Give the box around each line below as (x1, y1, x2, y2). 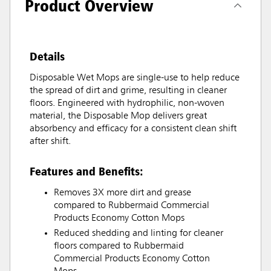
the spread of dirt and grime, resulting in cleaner (30, 85, 227, 96)
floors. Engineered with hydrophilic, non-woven (30, 98, 224, 108)
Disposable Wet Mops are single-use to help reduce (30, 73, 240, 83)
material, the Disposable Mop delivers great (30, 111, 207, 121)
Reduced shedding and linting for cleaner (54, 228, 223, 238)
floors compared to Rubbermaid (54, 241, 184, 251)
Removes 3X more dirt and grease (54, 188, 191, 198)
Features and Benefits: (30, 163, 143, 178)
